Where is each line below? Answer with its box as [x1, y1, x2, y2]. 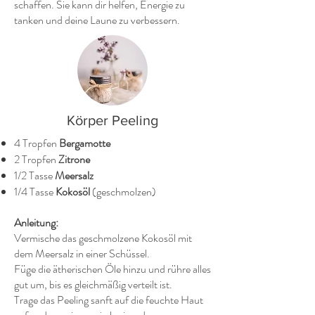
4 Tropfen [14, 135, 59, 151]
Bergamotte [59, 135, 110, 151]
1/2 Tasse [14, 167, 55, 184]
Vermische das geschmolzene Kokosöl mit [14, 230, 192, 246]
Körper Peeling [67, 112, 158, 128]
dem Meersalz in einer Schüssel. [14, 245, 150, 262]
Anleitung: [14, 214, 58, 231]
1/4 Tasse [14, 184, 56, 200]
